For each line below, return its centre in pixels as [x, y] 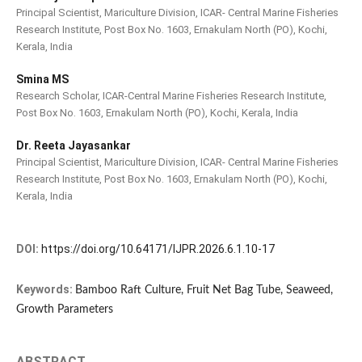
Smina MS [42, 80]
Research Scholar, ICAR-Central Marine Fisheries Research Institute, [171, 96]
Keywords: [45, 290]
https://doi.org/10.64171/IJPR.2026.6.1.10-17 [158, 249]
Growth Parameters [64, 310]
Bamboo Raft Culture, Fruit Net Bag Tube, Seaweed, [204, 290]
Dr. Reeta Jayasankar [73, 146]
